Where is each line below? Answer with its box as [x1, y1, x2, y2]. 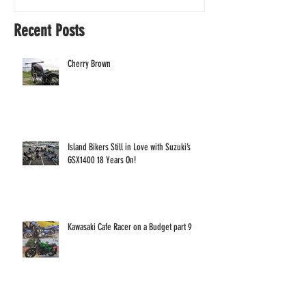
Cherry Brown [68, 57, 111, 70]
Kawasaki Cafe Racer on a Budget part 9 [68, 221, 192, 233]
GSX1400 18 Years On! [68, 154, 136, 166]
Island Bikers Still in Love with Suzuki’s [68, 141, 191, 153]
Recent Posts [14, 20, 84, 40]
